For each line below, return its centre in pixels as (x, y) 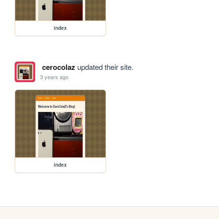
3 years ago (55, 77)
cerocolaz (58, 67)
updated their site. (104, 66)
